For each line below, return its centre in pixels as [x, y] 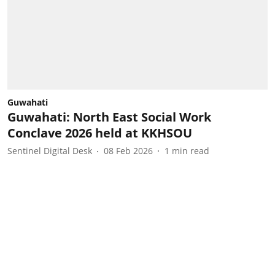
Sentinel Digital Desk [50, 151]
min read [191, 151]
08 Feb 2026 [128, 151]
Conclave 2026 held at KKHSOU [100, 133]
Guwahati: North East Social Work [109, 117]
